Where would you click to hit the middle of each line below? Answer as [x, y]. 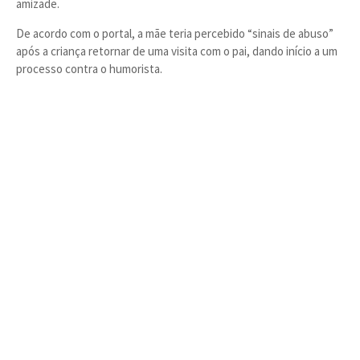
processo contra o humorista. [89, 69]
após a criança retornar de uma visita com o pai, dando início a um [177, 51]
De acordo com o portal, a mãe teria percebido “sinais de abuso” [175, 33]
